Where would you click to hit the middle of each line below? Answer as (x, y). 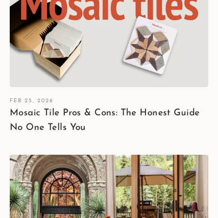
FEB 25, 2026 (32, 101)
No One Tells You (48, 127)
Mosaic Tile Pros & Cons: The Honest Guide (105, 113)
